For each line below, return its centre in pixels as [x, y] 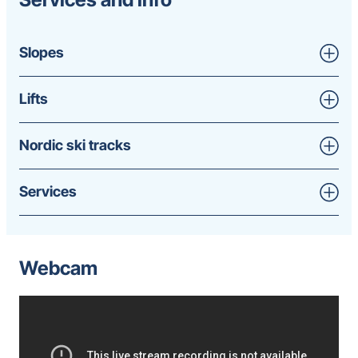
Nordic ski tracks [75, 145]
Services [48, 192]
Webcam [58, 268]
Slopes [42, 53]
